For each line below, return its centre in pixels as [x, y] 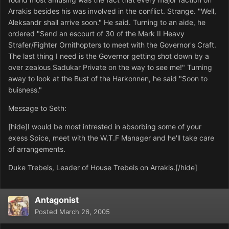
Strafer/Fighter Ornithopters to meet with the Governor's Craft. [112, 45]
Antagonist [57, 200]
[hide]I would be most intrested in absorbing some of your [105, 127]
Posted [47, 212]
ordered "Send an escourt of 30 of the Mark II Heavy [96, 34]
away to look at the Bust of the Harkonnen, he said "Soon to [108, 79]
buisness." [26, 90]
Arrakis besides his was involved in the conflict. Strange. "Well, [112, 11]
